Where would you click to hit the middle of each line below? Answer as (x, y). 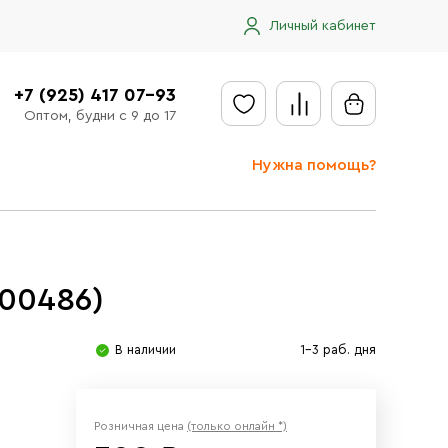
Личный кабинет (323, 25)
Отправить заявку (311, 207)
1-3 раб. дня (338, 349)
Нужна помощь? (314, 165)
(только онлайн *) (237, 426)
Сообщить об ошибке (315, 378)
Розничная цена (140, 426)
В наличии (145, 349)
